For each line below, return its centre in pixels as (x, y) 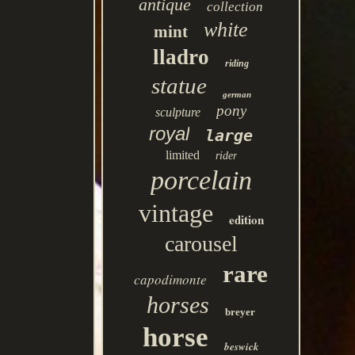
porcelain (201, 180)
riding (237, 63)
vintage (176, 213)
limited (182, 155)
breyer (240, 312)
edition (246, 219)
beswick (242, 346)
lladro (181, 57)
